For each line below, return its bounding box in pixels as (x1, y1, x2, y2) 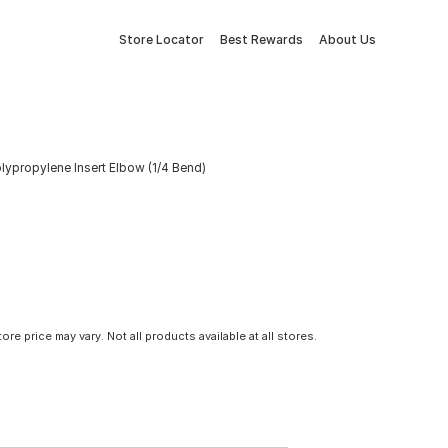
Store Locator (119, 32, 204, 47)
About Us (319, 32, 376, 47)
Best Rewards (220, 32, 303, 47)
